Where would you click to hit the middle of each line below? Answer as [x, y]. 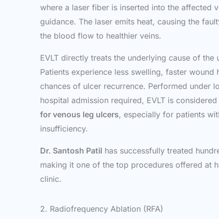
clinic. [51, 179]
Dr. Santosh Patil [71, 151]
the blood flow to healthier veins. [101, 36]
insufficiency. [64, 129]
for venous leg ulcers [79, 114]
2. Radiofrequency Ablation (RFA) [102, 209]
